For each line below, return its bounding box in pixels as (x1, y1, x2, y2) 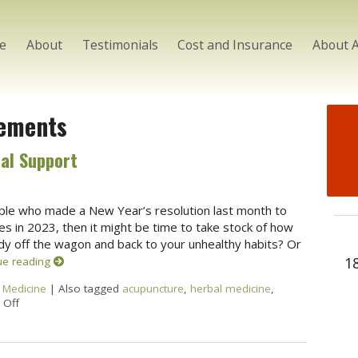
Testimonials (82, 35, 158, 54)
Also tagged (58, 280, 122, 296)
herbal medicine (189, 280, 271, 296)
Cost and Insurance (177, 35, 293, 54)
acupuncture (121, 280, 184, 296)
